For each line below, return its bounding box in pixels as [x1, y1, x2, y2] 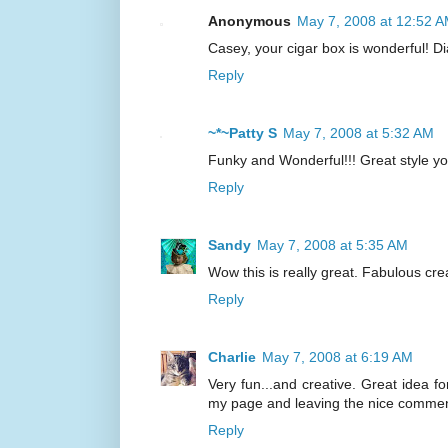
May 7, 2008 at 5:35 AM [257, 237, 408, 254]
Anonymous [208, 13, 291, 30]
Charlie [208, 349, 256, 366]
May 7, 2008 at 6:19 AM [262, 349, 413, 366]
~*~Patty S [208, 125, 277, 142]
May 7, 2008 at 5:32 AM [283, 125, 434, 142]
